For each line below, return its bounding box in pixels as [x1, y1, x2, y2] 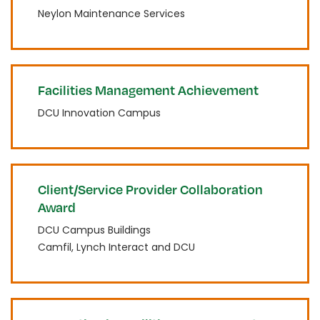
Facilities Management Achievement [38, 81, 259, 98]
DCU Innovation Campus [38, 106, 161, 120]
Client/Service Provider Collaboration [38, 181, 263, 197]
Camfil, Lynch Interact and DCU [38, 240, 195, 254]
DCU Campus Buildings [38, 223, 151, 237]
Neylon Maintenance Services [38, 6, 185, 21]
